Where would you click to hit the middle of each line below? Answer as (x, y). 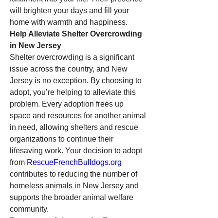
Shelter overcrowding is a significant (72, 57)
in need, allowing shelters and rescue (74, 127)
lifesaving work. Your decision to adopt (76, 151)
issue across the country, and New (69, 69)
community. (29, 209)
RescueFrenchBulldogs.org (74, 162)
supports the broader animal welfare (72, 197)
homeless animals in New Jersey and (74, 186)
